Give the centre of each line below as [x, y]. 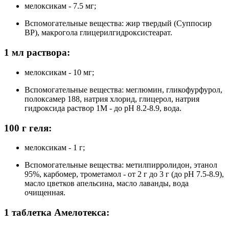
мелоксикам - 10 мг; [59, 72]
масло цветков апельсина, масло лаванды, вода [107, 184]
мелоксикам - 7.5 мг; [60, 6]
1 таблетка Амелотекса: [57, 212]
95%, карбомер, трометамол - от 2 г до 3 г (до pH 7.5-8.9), [124, 174]
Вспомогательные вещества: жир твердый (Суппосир [118, 24]
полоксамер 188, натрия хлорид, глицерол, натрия [112, 99]
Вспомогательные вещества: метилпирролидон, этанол [121, 165]
